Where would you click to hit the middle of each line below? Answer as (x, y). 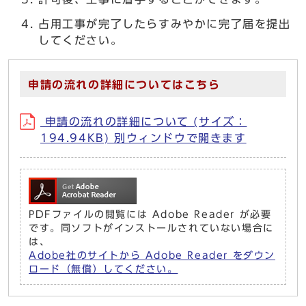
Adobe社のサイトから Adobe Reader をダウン (152, 255)
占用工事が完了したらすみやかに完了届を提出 (165, 24)
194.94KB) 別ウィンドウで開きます (143, 138)
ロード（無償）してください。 (103, 269)
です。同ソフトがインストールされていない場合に (151, 228)
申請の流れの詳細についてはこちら (124, 85)
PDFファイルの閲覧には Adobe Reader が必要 (150, 214)
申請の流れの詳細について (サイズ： (144, 122)
